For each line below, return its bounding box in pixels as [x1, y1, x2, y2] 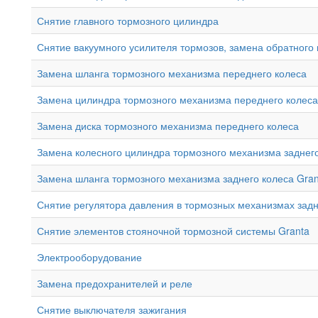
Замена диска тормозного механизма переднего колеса [37, 118, 299, 133]
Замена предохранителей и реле [37, 275, 192, 290]
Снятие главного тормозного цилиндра [37, 13, 219, 28]
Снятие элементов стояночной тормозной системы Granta [37, 223, 309, 238]
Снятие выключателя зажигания [37, 302, 187, 317]
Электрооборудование [37, 249, 142, 264]
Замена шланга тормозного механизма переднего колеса [37, 65, 307, 80]
